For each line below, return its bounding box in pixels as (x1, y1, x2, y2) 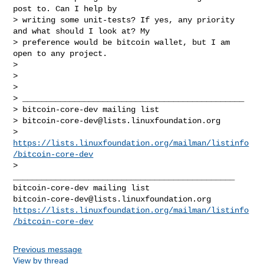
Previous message (13, 244, 82, 254)
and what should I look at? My (13, 26, 150, 36)
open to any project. (13, 48, 108, 58)
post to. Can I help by (13, 4, 117, 14)
